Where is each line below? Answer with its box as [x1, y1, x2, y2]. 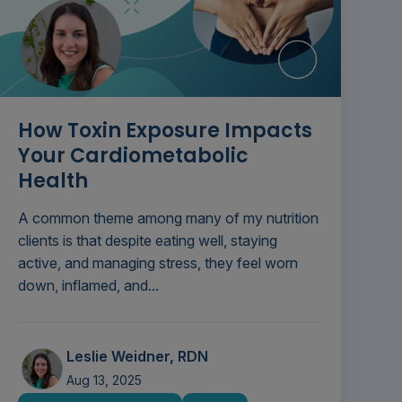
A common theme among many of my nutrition [17, 209, 319, 228]
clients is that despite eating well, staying [17, 232, 277, 250]
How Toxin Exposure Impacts [17, 117, 312, 145]
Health [17, 167, 88, 196]
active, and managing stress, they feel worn [17, 254, 298, 273]
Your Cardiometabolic [17, 142, 249, 170]
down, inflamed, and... [17, 276, 159, 295]
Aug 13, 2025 [66, 372, 142, 389]
